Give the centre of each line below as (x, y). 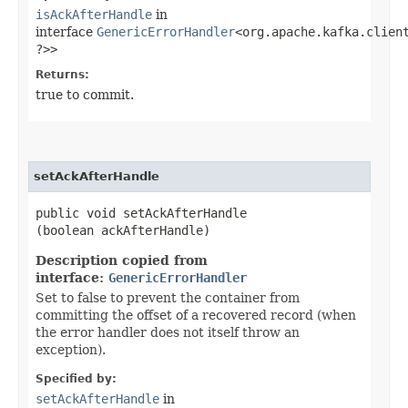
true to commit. (85, 94)
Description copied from (122, 260)
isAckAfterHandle (94, 14)
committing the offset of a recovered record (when (196, 315)
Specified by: (76, 378)
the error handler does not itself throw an (168, 332)
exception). (71, 349)
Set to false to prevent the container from (168, 297)
